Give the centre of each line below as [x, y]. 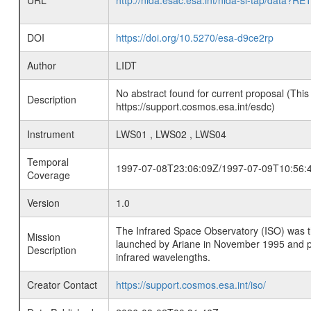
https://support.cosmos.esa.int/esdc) [195, 107]
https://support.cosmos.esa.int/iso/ [191, 285]
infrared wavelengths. [163, 257]
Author [41, 66]
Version [43, 203]
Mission [43, 237]
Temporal [48, 162]
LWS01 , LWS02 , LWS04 [171, 134]
